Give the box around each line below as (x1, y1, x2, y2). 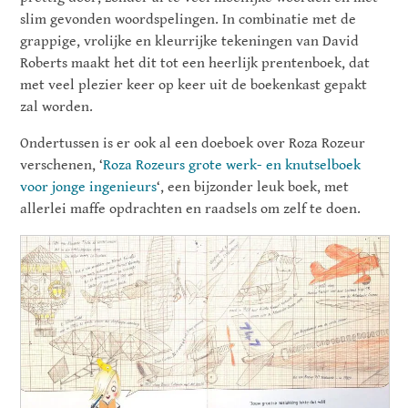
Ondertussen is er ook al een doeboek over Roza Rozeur (20, 135, 366, 153)
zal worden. (20, 98, 94, 117)
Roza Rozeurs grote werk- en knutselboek (103, 157, 362, 175)
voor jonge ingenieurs (20, 178, 158, 197)
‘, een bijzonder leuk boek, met (157, 178, 350, 197)
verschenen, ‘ (20, 157, 104, 175)
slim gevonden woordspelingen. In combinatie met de (20, 11, 357, 29)
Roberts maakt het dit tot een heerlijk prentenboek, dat (20, 55, 371, 73)
